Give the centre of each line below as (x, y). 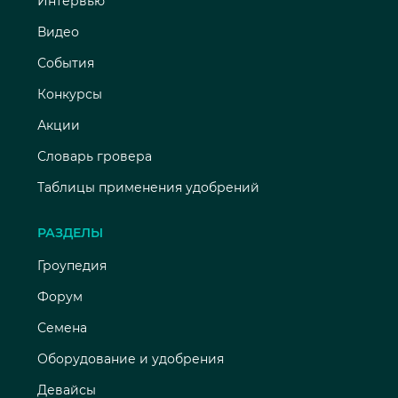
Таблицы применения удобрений (148, 187)
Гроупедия (72, 266)
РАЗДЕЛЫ (70, 232)
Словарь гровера (95, 156)
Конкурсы (70, 94)
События (66, 63)
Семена (62, 328)
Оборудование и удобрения (131, 359)
